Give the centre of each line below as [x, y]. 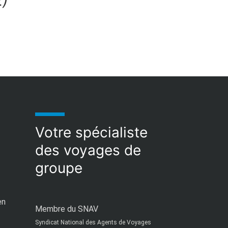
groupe [59, 168]
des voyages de [88, 150]
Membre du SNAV [66, 209]
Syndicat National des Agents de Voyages [93, 222]
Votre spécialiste [91, 132]
